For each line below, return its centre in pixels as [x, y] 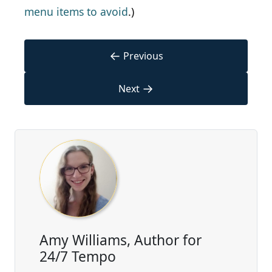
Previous [143, 56]
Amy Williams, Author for [121, 240]
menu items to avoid [76, 12]
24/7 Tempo [78, 257]
